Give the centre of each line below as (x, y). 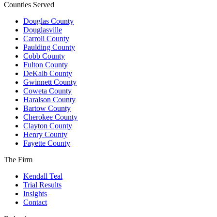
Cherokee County (50, 117)
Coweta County (47, 91)
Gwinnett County (50, 82)
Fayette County (47, 143)
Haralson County (49, 100)
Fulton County (46, 65)
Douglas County (48, 21)
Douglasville (43, 30)
